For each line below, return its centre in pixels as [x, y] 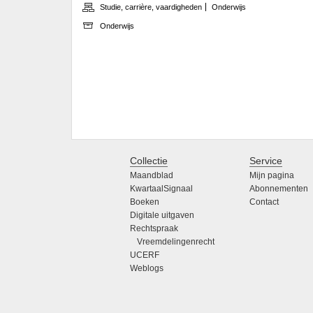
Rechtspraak [154, 229]
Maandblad [152, 176]
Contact [264, 202]
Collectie [149, 161]
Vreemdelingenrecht [176, 242]
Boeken [145, 202]
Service [266, 161]
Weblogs [147, 269]
